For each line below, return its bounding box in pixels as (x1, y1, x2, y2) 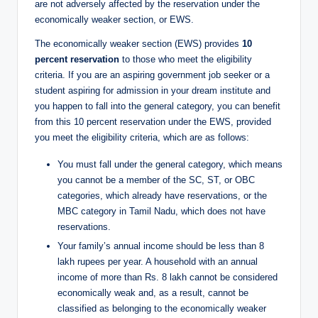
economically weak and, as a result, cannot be (57, 287, 248, 298)
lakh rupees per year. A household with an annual (57, 256, 258, 267)
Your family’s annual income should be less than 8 (57, 240, 264, 251)
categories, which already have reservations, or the (57, 190, 267, 201)
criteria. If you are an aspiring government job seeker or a (35, 69, 270, 80)
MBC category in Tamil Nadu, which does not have (57, 205, 265, 216)
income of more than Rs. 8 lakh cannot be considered (57, 271, 278, 283)
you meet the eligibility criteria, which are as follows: (35, 131, 249, 143)
